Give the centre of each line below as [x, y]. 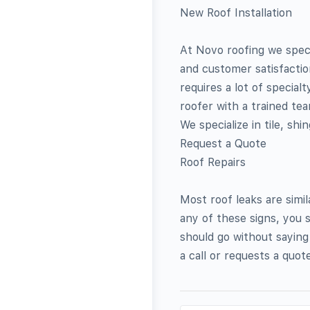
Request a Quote [223, 143]
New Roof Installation [236, 12]
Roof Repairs [213, 162]
